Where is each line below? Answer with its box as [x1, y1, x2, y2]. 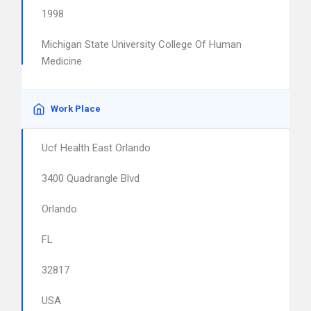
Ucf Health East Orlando [42, 142, 151, 154]
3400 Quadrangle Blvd [42, 172, 140, 185]
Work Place [51, 103, 101, 114]
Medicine [42, 55, 82, 67]
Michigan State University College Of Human [42, 38, 242, 51]
